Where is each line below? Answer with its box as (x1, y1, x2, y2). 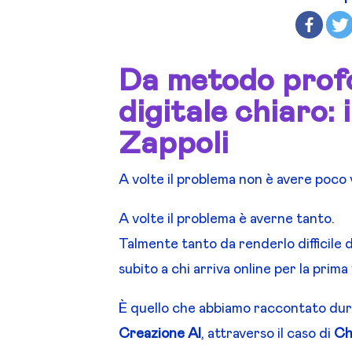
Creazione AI (119, 327, 202, 342)
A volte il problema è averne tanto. (119, 212, 335, 227)
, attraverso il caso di (201, 327, 335, 342)
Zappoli (119, 128, 229, 160)
